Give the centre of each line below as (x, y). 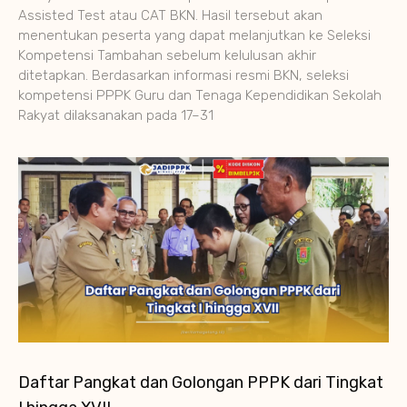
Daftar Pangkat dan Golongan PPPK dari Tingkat (201, 383)
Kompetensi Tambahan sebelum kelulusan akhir (167, 56)
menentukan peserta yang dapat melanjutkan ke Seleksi (194, 36)
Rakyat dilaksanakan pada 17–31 (116, 116)
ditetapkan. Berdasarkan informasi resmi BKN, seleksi (184, 76)
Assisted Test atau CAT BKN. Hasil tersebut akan (170, 16)
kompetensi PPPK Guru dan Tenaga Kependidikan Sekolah (200, 96)
